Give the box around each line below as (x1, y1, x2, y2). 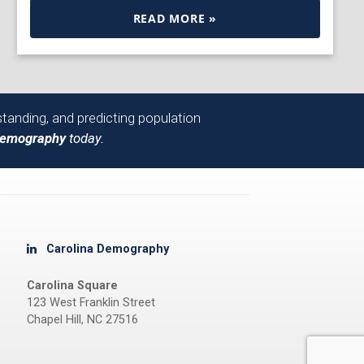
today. (66, 129, 104, 146)
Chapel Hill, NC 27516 (27, 313, 138, 327)
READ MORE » (132, 10, 217, 26)
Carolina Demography (46, 241, 169, 256)
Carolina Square (27, 279, 118, 293)
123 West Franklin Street (27, 296, 155, 310)
